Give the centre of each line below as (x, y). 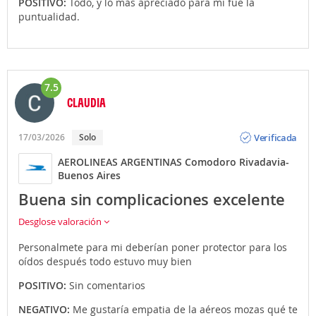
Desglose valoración (61, 221)
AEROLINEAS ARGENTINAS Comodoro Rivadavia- (174, 162)
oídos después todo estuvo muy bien (105, 261)
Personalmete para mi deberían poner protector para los (153, 247)
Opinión (271, 126)
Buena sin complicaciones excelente (152, 200)
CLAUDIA (86, 102)
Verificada (276, 137)
